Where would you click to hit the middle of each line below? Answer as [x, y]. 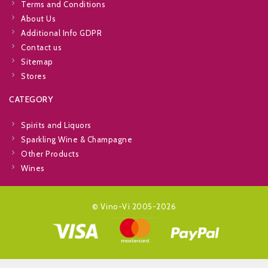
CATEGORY [31, 100]
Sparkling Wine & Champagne [77, 140]
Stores [33, 76]
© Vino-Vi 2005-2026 [134, 207]
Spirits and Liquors [56, 125]
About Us [38, 19]
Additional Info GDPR [61, 33]
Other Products [50, 154]
